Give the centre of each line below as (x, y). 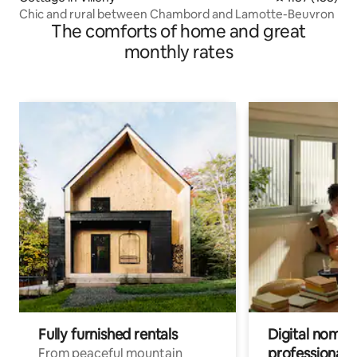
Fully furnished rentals (108, 335)
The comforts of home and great (178, 32)
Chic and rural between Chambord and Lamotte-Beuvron (177, 14)
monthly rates (178, 53)
